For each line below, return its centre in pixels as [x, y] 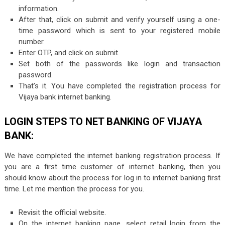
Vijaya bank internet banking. [65, 97]
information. [39, 9]
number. [32, 42]
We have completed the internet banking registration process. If [113, 155]
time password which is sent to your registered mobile [120, 31]
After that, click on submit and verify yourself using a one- [120, 20]
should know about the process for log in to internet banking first [113, 178]
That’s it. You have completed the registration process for [120, 86]
